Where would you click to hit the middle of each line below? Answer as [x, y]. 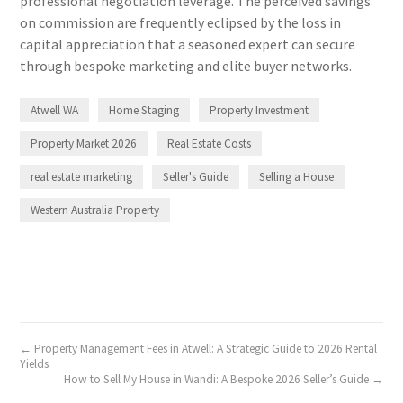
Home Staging [144, 110]
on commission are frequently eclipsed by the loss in [181, 22]
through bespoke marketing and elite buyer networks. [186, 65]
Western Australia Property [95, 210]
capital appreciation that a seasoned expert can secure [188, 44]
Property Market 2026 [84, 143]
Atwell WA [55, 110]
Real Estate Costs [210, 143]
